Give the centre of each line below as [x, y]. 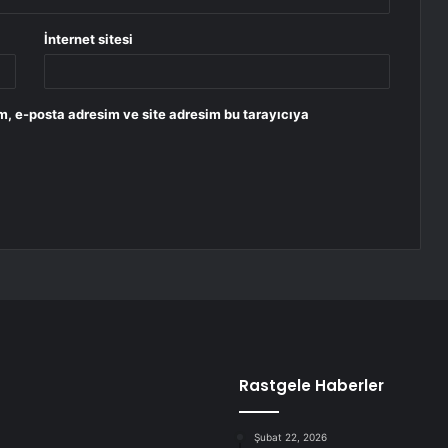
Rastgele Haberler [311, 386]
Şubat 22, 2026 [290, 437]
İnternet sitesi [89, 39]
